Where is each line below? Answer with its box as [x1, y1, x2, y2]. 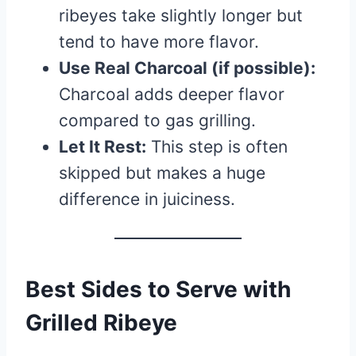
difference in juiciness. [59, 188, 235, 209]
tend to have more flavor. [59, 31, 259, 52]
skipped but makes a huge [59, 162, 265, 183]
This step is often [146, 136, 288, 157]
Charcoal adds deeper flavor [59, 83, 284, 104]
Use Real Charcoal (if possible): [59, 57, 315, 78]
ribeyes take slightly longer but [59, 5, 303, 25]
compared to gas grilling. [59, 110, 256, 130]
